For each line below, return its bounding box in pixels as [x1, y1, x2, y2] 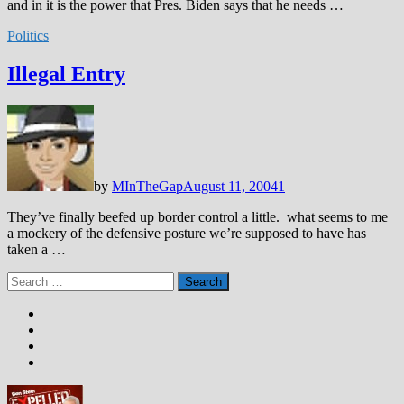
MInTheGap [112, 178, 183, 194]
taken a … [7, 241, 66, 257]
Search [6, 271, 45, 287]
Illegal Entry [7, 61, 125, 86]
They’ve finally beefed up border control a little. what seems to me [7, 208, 388, 225]
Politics [7, 27, 49, 43]
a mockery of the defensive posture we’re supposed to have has [7, 225, 366, 241]
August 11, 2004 [183, 178, 278, 194]
